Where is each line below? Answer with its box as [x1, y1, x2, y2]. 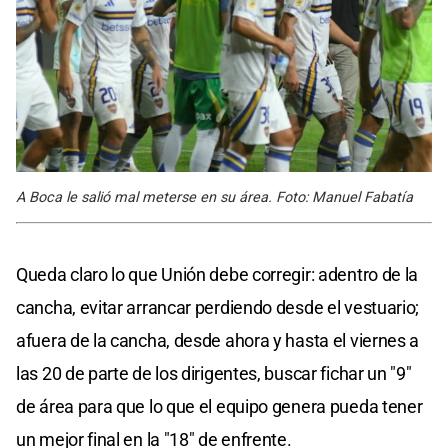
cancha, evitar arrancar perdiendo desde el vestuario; [16, 296, 420, 318]
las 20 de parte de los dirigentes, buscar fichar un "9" [16, 362, 412, 384]
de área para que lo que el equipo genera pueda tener [16, 395, 423, 417]
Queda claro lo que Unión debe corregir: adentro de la [16, 263, 419, 285]
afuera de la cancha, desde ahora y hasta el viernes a [16, 329, 420, 351]
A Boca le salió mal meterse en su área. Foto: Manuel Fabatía [16, 188, 413, 206]
